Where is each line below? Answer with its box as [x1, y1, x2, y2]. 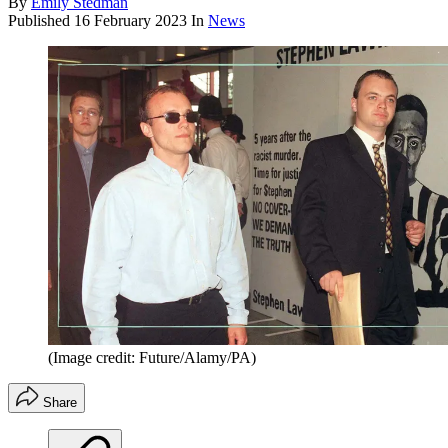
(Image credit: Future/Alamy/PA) [48, 348, 256, 366]
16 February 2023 [74, 12, 187, 30]
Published [8, 12, 74, 30]
